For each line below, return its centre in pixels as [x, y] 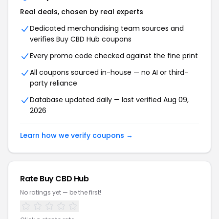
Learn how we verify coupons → [77, 135]
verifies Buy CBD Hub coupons [81, 39]
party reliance [54, 83]
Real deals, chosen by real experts [82, 12]
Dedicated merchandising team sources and [107, 28]
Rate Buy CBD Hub [55, 179]
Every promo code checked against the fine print [114, 56]
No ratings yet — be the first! [61, 192]
